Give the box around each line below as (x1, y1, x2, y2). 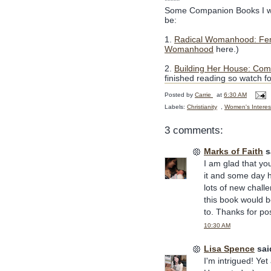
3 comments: (165, 125, 223, 137)
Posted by (165, 91, 195, 99)
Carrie (195, 91, 211, 99)
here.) (214, 44, 239, 54)
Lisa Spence (204, 243, 255, 253)
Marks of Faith (204, 146, 263, 157)
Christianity (187, 103, 217, 111)
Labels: (165, 103, 187, 111)
